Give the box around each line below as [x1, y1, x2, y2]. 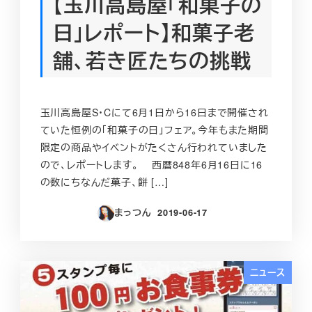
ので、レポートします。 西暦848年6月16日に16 [40, 157, 263, 172]
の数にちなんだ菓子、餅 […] [40, 175, 169, 189]
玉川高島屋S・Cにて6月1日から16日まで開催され [40, 105, 269, 120]
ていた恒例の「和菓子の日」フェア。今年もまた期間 [40, 123, 269, 137]
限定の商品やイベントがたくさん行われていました [40, 140, 267, 155]
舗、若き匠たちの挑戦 [52, 46, 251, 75]
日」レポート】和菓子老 [52, 18, 255, 47]
